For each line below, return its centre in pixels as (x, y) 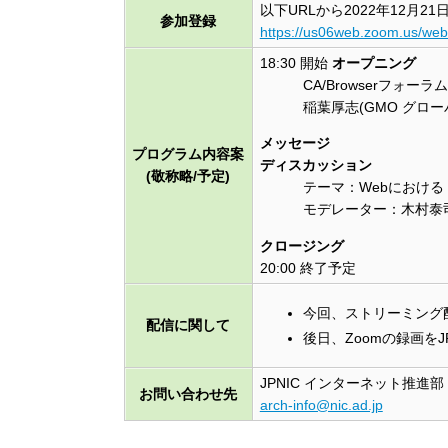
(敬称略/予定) (188, 176)
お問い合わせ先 (188, 394)
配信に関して (188, 325)
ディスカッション (315, 165)
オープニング (373, 63)
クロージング (301, 245)
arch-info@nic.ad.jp (321, 405)
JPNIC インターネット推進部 (351, 383)
